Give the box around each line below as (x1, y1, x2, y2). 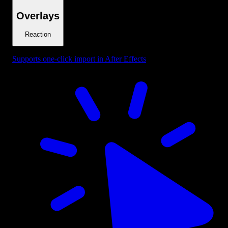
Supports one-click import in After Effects (12, 54, 146, 64)
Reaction (25, 30, 51, 38)
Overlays (16, 10, 60, 22)
